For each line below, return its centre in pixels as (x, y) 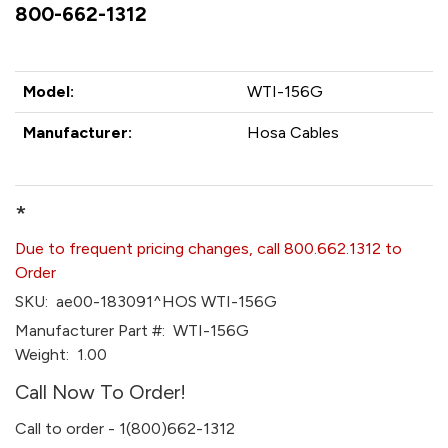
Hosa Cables (293, 132)
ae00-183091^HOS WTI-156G (162, 301)
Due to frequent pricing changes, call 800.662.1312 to (208, 248)
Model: (48, 91)
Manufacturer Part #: (90, 330)
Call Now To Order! (100, 392)
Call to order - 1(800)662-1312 (125, 428)
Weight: (42, 354)
